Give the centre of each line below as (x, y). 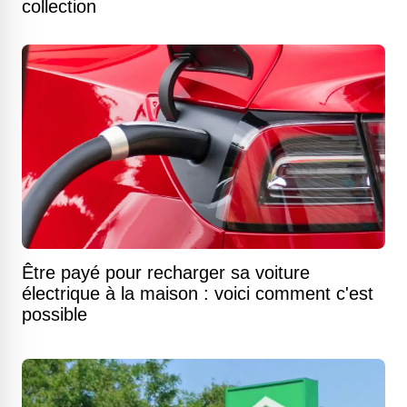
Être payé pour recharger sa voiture (166, 273)
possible (55, 315)
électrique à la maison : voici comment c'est (198, 294)
